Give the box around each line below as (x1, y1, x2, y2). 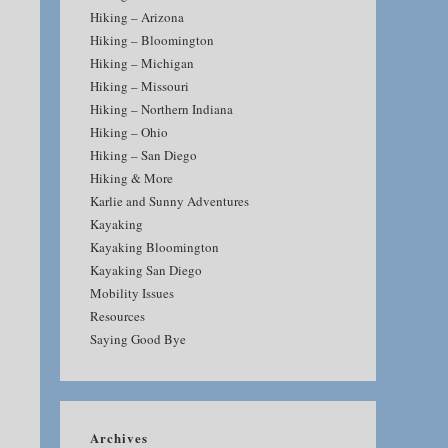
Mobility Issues (90, 284, 174, 302)
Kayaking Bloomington (90, 238, 219, 256)
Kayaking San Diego (90, 261, 202, 279)
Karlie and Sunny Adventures (90, 192, 249, 210)
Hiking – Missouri (90, 77, 189, 95)
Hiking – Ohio (90, 123, 168, 141)
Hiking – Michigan (90, 54, 194, 72)
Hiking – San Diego (90, 146, 197, 164)
